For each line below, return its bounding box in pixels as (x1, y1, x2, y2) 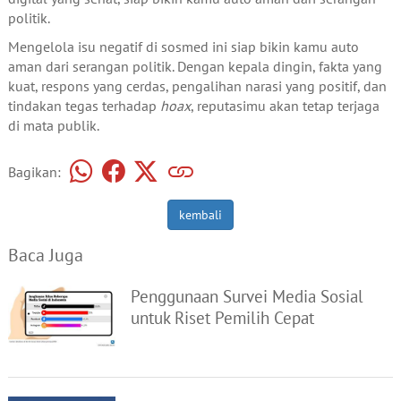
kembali (179, 207, 222, 224)
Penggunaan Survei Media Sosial (131, 285, 364, 308)
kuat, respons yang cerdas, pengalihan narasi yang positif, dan (7, 76, 387, 95)
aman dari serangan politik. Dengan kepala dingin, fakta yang (7, 56, 382, 75)
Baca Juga (7, 243, 83, 268)
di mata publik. (7, 115, 99, 134)
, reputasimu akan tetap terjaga (190, 96, 380, 115)
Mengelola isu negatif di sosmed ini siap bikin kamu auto (7, 37, 359, 55)
